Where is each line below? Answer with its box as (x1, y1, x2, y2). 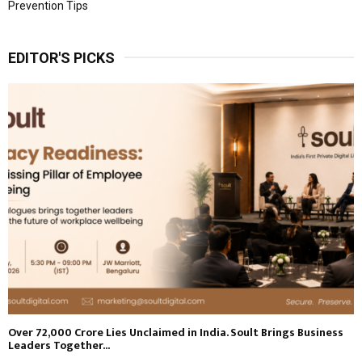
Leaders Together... (8, 335, 110, 355)
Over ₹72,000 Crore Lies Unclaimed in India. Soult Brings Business (8, 322, 343, 342)
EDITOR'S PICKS (8, 49, 115, 67)
